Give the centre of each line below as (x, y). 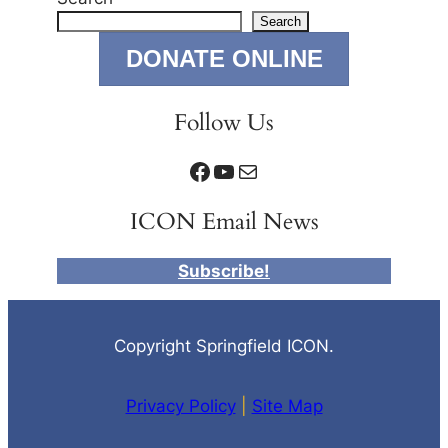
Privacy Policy (180, 405)
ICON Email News (224, 222)
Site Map (287, 405)
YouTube (218, 170)
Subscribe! (224, 271)
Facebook (193, 170)
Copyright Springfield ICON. (224, 346)
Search (281, 21)
